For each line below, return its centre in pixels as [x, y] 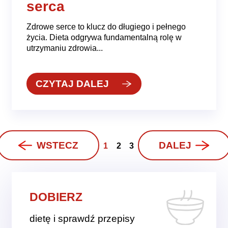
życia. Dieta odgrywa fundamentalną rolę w [104, 37]
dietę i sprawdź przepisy [82, 219]
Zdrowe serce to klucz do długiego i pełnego [106, 26]
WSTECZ [58, 145]
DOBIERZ [56, 197]
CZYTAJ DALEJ [72, 83]
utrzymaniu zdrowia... [65, 48]
